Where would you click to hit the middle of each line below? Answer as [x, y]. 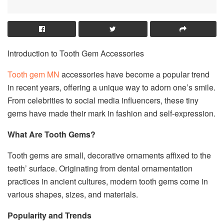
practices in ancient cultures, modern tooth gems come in [108, 181]
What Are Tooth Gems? [51, 134]
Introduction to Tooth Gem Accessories [76, 53]
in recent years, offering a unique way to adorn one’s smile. [111, 87]
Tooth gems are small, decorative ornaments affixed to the [109, 155]
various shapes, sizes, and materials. [73, 194]
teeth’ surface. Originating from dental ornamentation [100, 168]
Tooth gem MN [33, 74]
